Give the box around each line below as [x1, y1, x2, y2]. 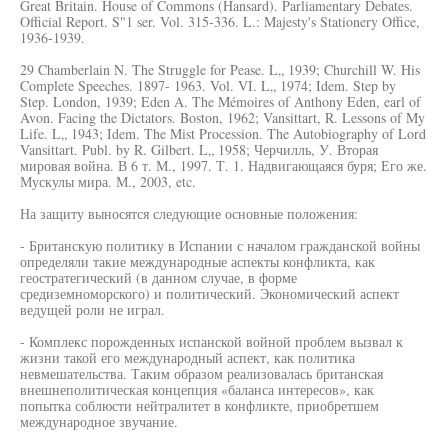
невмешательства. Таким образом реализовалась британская [20, 364, 383, 383]
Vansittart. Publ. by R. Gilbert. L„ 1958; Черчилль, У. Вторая [20, 140, 378, 159]
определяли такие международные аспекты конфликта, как [20, 252, 375, 271]
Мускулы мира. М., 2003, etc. [20, 172, 196, 191]
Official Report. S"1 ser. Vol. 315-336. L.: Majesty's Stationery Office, [20, 12, 420, 31]
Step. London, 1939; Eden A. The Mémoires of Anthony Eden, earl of [20, 92, 421, 111]
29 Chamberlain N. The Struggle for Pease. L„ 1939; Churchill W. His [20, 60, 420, 79]
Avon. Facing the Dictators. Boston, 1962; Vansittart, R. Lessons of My [20, 108, 425, 127]
